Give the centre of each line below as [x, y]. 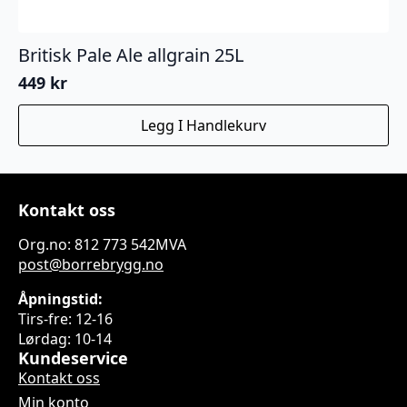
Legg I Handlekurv [203, 126]
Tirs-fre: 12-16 [65, 319]
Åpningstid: [60, 299]
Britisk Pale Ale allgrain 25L [131, 55]
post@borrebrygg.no [91, 265]
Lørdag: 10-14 [65, 339]
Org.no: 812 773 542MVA [102, 245]
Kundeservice [73, 358]
